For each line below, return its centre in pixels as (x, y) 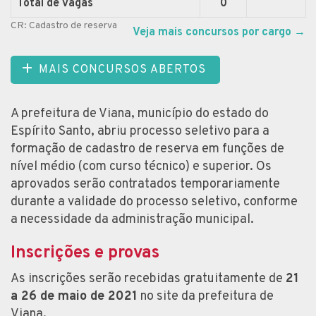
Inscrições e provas (85, 253)
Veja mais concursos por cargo (212, 32)
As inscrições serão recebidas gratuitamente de (148, 279)
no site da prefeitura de (206, 296)
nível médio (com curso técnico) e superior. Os (141, 166)
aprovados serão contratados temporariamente (145, 184)
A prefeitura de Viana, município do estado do (140, 114)
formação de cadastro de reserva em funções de (147, 149)
